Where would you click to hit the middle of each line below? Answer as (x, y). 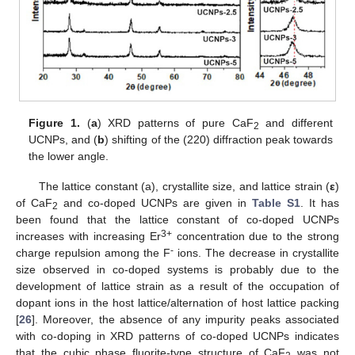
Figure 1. (54, 122)
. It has (320, 203)
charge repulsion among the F (93, 253)
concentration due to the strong (255, 237)
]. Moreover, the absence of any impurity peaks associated (185, 320)
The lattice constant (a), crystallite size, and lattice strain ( (184, 187)
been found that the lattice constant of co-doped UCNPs (177, 220)
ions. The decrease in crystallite (256, 253)
